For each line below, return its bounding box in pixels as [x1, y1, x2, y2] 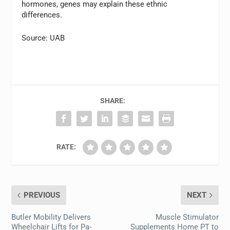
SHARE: [100, 96, 125, 105]
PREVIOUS [24, 190, 61, 200]
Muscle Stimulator [155, 212, 219, 222]
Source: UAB [22, 33, 65, 43]
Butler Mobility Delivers [11, 212, 91, 222]
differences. [22, 10, 63, 20]
